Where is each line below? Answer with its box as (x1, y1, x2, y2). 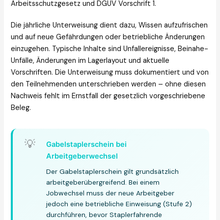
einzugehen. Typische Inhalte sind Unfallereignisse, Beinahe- (11, 44, 209, 54)
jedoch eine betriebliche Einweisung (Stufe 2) (46, 199, 192, 209)
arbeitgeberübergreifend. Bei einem (46, 178, 160, 187)
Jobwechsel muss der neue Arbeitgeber (46, 189, 175, 198)
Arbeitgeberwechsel (46, 152, 118, 161)
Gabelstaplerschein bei (46, 140, 127, 149)
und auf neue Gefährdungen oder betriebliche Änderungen (11, 32, 205, 42)
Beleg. (11, 103, 31, 113)
